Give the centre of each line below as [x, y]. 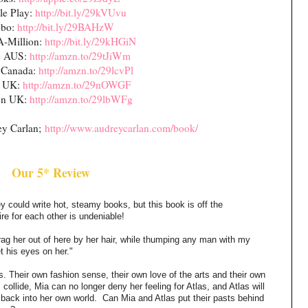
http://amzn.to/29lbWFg [81, 99]
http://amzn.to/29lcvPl [86, 70]
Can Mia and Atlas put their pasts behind [183, 298]
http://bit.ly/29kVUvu [80, 12]
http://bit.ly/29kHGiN [90, 41]
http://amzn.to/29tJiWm [80, 55]
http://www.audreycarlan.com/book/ [121, 128]
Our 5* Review [51, 172]
